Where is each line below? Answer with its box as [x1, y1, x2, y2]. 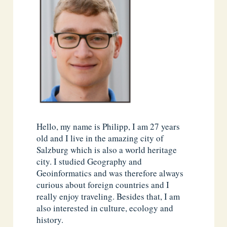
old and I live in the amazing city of [36, 132, 164, 144]
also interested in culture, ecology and [36, 202, 174, 214]
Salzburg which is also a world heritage [36, 144, 177, 156]
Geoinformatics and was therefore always [36, 167, 184, 179]
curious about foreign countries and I [36, 179, 170, 191]
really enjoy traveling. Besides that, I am [36, 191, 180, 203]
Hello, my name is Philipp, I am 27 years [36, 121, 180, 133]
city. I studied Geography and [36, 156, 142, 168]
